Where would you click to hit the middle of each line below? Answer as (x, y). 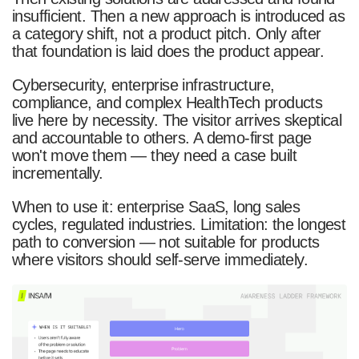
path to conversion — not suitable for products (165, 242)
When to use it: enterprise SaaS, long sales (156, 206)
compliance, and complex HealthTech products (167, 102)
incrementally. (57, 173)
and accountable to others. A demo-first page (161, 137)
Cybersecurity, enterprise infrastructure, (143, 85)
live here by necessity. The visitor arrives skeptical (177, 120)
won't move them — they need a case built (154, 155)
